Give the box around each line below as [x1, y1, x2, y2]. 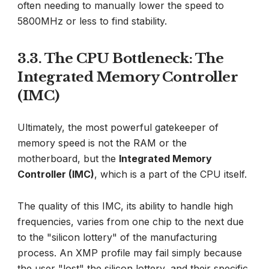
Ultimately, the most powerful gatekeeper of [17, 121, 219, 133]
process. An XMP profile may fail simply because [17, 247, 242, 259]
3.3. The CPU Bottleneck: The [17, 50, 224, 67]
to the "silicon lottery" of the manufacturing [17, 231, 217, 244]
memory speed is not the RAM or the [17, 137, 187, 149]
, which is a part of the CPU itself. [94, 168, 247, 180]
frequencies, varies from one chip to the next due [17, 216, 244, 228]
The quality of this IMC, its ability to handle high [17, 200, 233, 213]
